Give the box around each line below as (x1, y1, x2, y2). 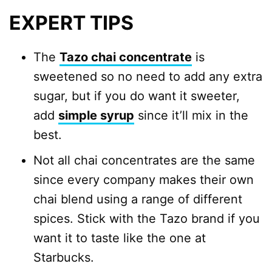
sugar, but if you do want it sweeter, (33, 89, 240, 104)
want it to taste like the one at (33, 231, 206, 246)
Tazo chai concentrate (59, 50, 192, 65)
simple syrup (58, 108, 134, 123)
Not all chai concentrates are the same (33, 153, 255, 168)
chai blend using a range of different (33, 192, 242, 207)
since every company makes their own (33, 172, 254, 188)
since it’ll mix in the (134, 108, 248, 123)
